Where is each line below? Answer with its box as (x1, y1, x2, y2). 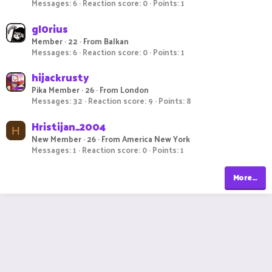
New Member (32, 131, 81, 146)
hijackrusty (32, 68, 89, 87)
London (120, 83, 149, 97)
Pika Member (32, 83, 80, 97)
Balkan (104, 33, 129, 48)
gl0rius (32, 19, 68, 38)
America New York (122, 131, 190, 146)
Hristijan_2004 (32, 117, 106, 135)
